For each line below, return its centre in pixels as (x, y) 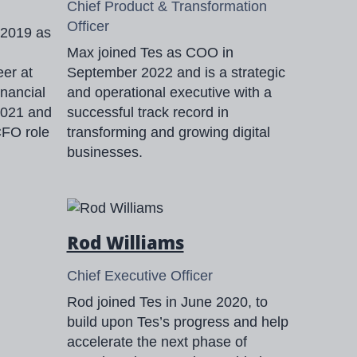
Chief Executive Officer (139, 275)
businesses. (104, 152)
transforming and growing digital (168, 132)
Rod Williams (125, 242)
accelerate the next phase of (157, 341)
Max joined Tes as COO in (150, 52)
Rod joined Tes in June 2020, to (167, 302)
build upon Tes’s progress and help (177, 322)
